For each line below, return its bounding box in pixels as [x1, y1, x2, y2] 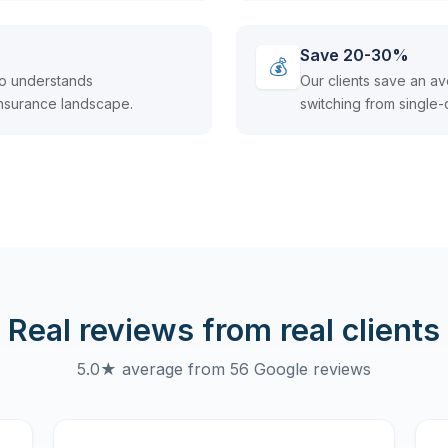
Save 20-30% [300, 45, 409, 66]
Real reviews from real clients [8, 312, 440, 349]
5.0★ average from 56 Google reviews [77, 358, 371, 379]
